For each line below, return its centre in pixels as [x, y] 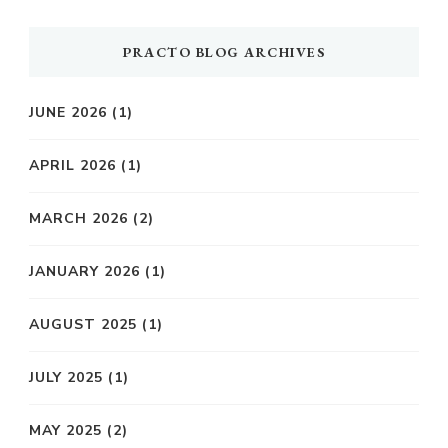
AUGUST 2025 [83, 325]
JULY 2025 [66, 378]
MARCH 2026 [78, 219]
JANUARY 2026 [84, 272]
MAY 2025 [65, 431]
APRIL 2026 [72, 166]
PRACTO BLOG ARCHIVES [224, 52]
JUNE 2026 [68, 113]
